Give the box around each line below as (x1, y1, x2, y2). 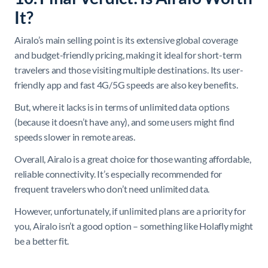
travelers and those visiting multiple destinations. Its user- (14, 63, 243, 75)
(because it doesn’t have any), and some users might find (14, 115, 234, 127)
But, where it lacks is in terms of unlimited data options (14, 100, 230, 112)
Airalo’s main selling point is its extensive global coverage (14, 33, 238, 45)
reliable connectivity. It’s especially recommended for (14, 167, 223, 179)
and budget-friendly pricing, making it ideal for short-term (14, 48, 242, 60)
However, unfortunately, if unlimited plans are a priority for (14, 205, 246, 217)
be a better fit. (14, 234, 69, 246)
